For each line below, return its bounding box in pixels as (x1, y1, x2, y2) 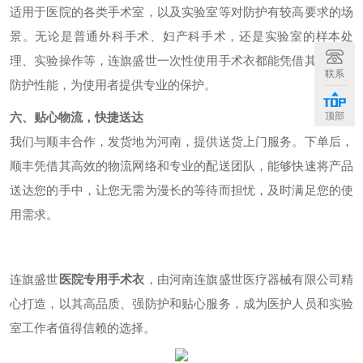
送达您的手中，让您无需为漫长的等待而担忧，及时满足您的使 (10, 183, 353, 197)
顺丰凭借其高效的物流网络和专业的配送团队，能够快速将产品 (10, 159, 353, 173)
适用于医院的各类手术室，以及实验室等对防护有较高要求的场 (10, 5, 353, 19)
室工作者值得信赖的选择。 (10, 321, 156, 335)
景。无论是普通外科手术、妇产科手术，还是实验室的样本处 (10, 29, 353, 43)
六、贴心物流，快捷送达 (10, 110, 143, 124)
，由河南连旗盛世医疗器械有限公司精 (144, 272, 354, 286)
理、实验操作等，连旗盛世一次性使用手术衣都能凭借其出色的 (10, 53, 353, 67)
